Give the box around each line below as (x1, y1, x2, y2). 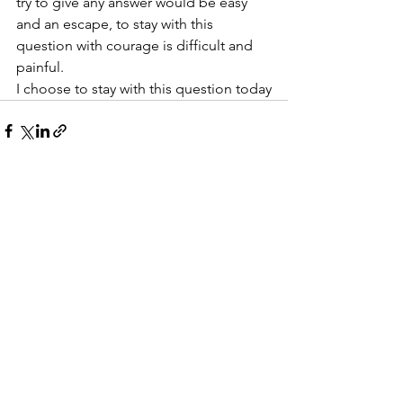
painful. (16, 58, 64, 76)
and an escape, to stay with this (16, 15, 217, 32)
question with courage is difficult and (16, 37, 256, 54)
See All (248, 224, 288, 240)
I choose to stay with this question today (16, 80, 272, 97)
